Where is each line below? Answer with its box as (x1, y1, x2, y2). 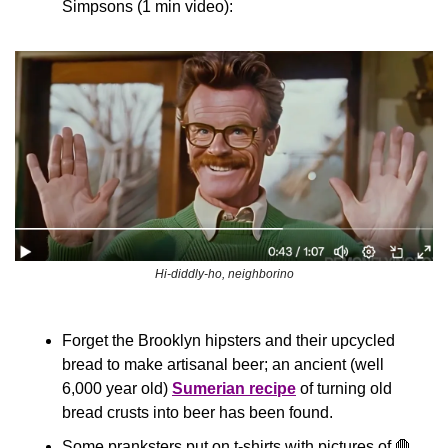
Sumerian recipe (172, 380, 296, 398)
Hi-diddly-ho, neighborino (154, 267, 294, 282)
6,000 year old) (62, 380, 172, 398)
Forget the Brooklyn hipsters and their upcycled (62, 332, 395, 350)
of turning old (296, 380, 392, 398)
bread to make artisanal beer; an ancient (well (62, 356, 384, 374)
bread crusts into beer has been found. (62, 404, 333, 422)
